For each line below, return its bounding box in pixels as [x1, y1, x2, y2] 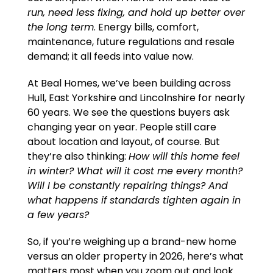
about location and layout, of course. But [27, 135, 220, 149]
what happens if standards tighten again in [27, 193, 241, 208]
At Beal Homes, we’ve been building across [27, 76, 231, 91]
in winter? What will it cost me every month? [27, 164, 243, 179]
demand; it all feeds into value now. [27, 49, 194, 64]
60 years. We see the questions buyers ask [27, 105, 230, 120]
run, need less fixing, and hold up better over [27, 5, 245, 20]
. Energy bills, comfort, [93, 20, 199, 35]
